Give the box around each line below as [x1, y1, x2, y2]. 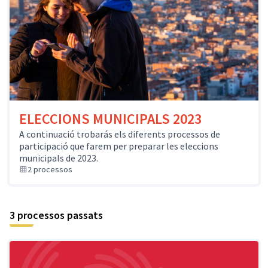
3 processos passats [10, 208, 103, 223]
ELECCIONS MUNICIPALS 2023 [19, 109, 202, 129]
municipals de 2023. [19, 152, 98, 165]
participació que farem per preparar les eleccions [19, 140, 218, 153]
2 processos [28, 164, 72, 175]
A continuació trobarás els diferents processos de [19, 128, 220, 141]
